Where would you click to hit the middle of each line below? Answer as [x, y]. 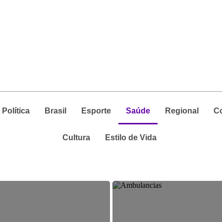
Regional [182, 111]
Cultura [77, 138]
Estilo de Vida [131, 138]
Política [16, 111]
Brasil [55, 111]
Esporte [96, 111]
